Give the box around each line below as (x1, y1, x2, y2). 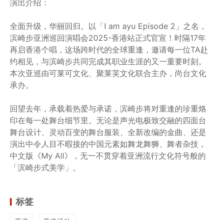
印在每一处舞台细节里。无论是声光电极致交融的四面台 (10, 115, 206, 125)
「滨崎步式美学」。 (10, 163, 81, 172)
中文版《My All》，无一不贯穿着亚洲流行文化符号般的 (10, 151, 206, 161)
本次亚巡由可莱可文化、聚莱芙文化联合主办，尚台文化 (10, 68, 206, 78)
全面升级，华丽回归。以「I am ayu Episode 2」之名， (10, 21, 207, 31)
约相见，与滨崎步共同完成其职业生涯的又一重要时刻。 (10, 56, 206, 66)
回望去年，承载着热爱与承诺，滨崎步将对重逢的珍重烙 (10, 104, 206, 113)
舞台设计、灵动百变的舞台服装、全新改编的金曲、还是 (10, 127, 206, 137)
